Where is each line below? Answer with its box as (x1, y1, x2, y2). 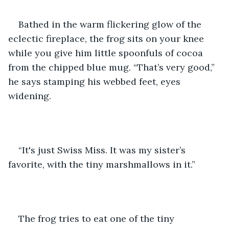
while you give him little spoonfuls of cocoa (8, 47, 205, 59)
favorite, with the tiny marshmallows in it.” (8, 158, 195, 170)
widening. (8, 89, 51, 102)
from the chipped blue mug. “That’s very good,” (8, 61, 217, 73)
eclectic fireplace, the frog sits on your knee (8, 32, 207, 44)
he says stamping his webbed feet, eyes (8, 75, 183, 87)
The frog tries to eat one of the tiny (18, 212, 177, 224)
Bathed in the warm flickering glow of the (18, 18, 204, 30)
